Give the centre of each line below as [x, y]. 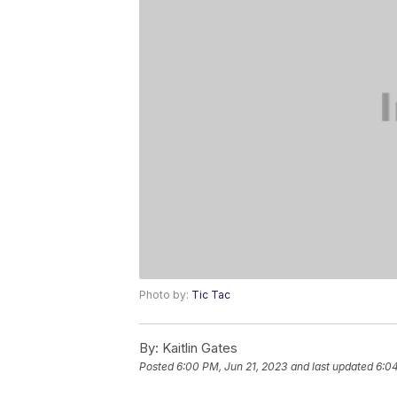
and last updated [332, 367]
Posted [158, 367]
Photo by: [165, 295]
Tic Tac [211, 295]
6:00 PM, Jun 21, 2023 [232, 367]
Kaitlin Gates [198, 348]
